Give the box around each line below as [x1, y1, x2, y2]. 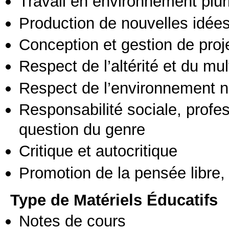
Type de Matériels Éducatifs [10, 191, 218, 210]
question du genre [19, 120, 145, 139]
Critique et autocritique [19, 142, 177, 161]
